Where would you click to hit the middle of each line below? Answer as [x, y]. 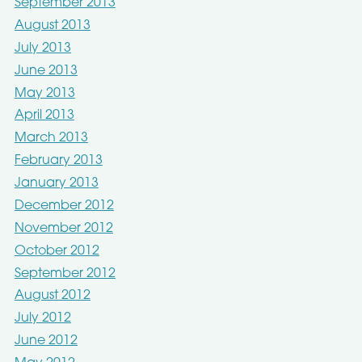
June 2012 [46, 341]
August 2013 [52, 25]
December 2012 [64, 206]
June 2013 [46, 71]
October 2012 [57, 251]
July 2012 [42, 319]
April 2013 [44, 116]
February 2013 [58, 161]
